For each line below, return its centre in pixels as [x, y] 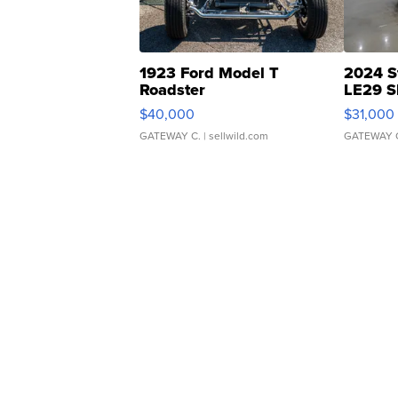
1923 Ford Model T [209, 73]
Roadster [172, 90]
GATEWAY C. [170, 136]
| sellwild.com [235, 136]
